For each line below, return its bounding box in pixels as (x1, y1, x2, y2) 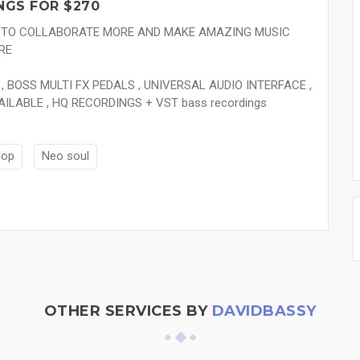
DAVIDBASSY (211, 302, 317, 320)
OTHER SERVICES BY (43, 302, 212, 320)
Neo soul (42, 149, 89, 164)
